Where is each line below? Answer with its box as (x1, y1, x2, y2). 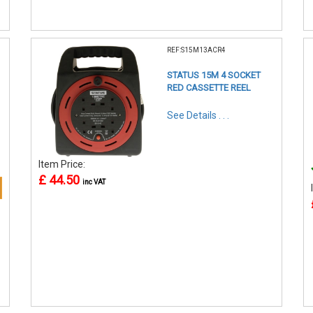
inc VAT (82, 177, 105, 186)
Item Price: (38, 158, 87, 170)
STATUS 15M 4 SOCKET (167, 69, 261, 80)
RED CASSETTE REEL (167, 82, 251, 93)
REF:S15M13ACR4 (167, 45, 226, 54)
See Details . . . (167, 109, 229, 121)
